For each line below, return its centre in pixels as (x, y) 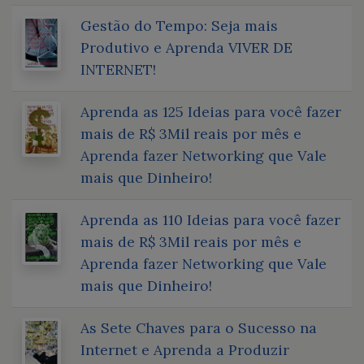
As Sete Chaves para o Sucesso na (199, 327)
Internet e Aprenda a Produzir (185, 349)
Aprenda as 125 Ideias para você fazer (211, 111)
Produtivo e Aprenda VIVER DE (186, 47)
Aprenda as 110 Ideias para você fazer (210, 219)
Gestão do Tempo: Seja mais (179, 25)
